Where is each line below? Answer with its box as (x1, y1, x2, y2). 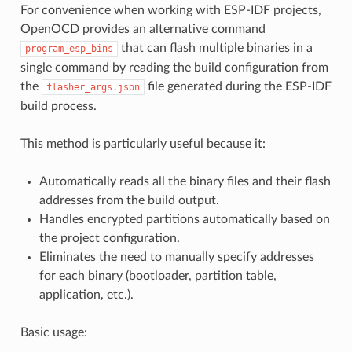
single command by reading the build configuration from (20, 61, 328, 75)
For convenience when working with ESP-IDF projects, (20, 4, 321, 17)
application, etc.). (38, 288, 134, 302)
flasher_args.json (46, 82, 140, 93)
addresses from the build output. (38, 194, 219, 207)
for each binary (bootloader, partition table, (38, 269, 277, 283)
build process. (20, 100, 97, 113)
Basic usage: (20, 326, 87, 339)
